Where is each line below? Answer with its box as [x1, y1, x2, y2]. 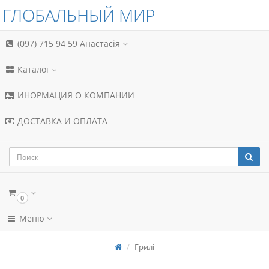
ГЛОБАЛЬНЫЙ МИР [2, 4, 155, 26]
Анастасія [80, 38, 122, 49]
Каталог [15, 64, 52, 75]
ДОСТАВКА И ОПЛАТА [15, 115, 107, 127]
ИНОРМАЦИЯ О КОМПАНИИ [15, 89, 134, 101]
